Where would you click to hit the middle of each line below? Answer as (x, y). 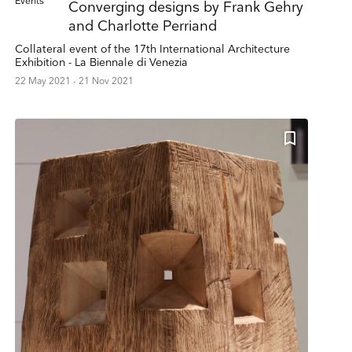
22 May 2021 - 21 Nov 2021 (74, 82)
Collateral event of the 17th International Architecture (152, 49)
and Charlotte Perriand (142, 27)
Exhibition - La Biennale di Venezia (101, 63)
